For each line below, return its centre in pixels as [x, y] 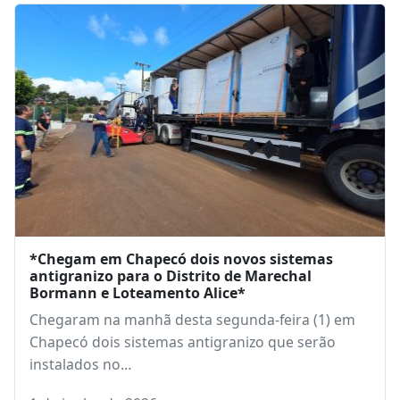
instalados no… [80, 364]
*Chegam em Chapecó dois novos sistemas [181, 258]
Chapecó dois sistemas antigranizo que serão [183, 342]
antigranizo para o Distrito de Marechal [171, 275]
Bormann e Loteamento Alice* [137, 292]
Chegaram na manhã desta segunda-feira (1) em [192, 319]
